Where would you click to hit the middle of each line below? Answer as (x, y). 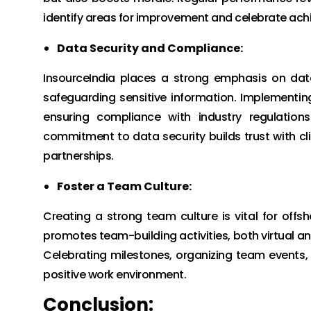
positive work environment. (115, 275)
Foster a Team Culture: (124, 186)
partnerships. (78, 156)
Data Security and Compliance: (150, 48)
